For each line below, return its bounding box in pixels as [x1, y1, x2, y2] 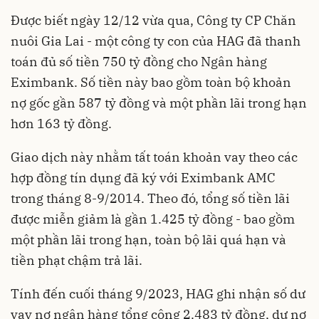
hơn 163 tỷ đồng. [11, 115, 112, 132]
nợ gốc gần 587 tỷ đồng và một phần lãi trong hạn [11, 95, 307, 112]
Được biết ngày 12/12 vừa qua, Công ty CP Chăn [11, 12, 296, 29]
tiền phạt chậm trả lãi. [11, 252, 142, 269]
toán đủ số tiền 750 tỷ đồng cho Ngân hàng [11, 53, 267, 70]
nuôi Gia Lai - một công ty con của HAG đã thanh [11, 33, 300, 50]
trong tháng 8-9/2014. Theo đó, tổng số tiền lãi [11, 190, 290, 207]
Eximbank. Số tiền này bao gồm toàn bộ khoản [11, 74, 291, 91]
